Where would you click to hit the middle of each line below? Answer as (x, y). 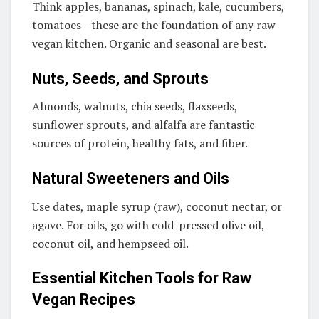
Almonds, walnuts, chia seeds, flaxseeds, (135, 106)
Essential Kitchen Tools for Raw (142, 278)
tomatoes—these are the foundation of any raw (154, 25)
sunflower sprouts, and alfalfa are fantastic (143, 125)
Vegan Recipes (84, 300)
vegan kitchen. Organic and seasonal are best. (149, 43)
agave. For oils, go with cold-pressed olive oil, (148, 225)
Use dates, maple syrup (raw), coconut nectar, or (157, 206)
